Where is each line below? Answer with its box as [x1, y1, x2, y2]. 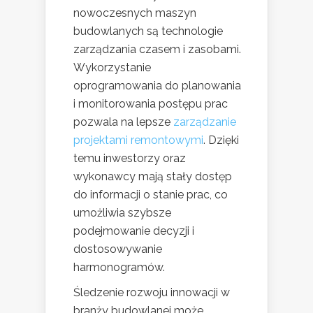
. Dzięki [203, 133, 239, 147]
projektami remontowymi [73, 133, 203, 147]
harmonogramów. [73, 260, 165, 274]
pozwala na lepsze [73, 115, 173, 129]
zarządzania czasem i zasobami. [73, 42, 241, 56]
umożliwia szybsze [73, 205, 171, 219]
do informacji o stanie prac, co [73, 187, 228, 201]
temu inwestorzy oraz [73, 151, 186, 165]
